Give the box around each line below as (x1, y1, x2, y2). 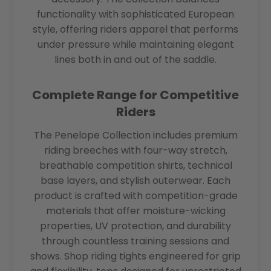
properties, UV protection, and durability (40, 219, 231, 233)
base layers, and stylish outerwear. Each (41, 174, 230, 188)
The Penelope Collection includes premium (33, 128, 238, 143)
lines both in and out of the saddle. (54, 52, 217, 67)
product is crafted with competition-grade (33, 189, 238, 203)
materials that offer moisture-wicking (45, 204, 226, 218)
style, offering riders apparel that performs (33, 22, 238, 36)
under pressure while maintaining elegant (37, 37, 234, 51)
